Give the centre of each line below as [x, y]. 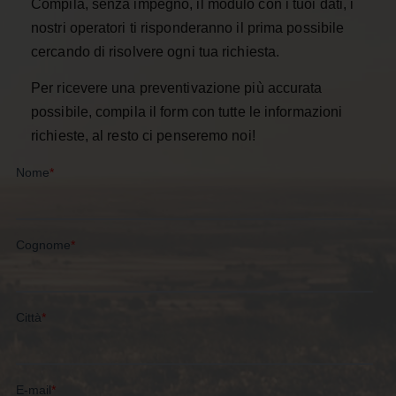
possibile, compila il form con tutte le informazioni [187, 111]
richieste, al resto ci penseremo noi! [143, 135]
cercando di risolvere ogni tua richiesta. [156, 51]
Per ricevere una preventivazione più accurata [177, 88]
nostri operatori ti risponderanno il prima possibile [188, 27]
